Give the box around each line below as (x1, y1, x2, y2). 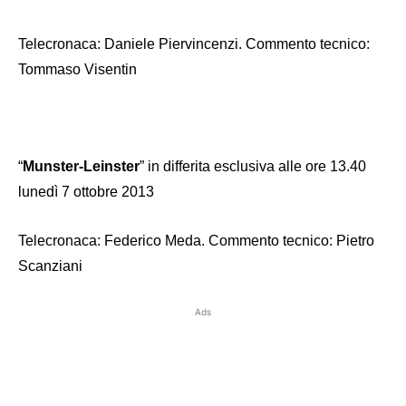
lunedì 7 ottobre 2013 (18, 183, 154, 199)
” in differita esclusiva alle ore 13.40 (140, 158, 366, 174)
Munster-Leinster (23, 158, 140, 174)
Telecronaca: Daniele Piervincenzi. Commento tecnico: (18, 35, 370, 52)
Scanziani (18, 257, 82, 274)
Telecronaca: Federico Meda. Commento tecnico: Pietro (18, 232, 374, 248)
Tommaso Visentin (18, 61, 137, 77)
